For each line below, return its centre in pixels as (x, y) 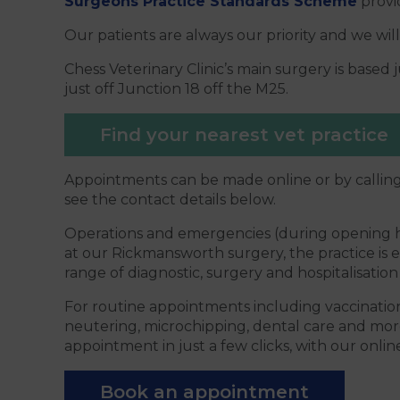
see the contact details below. (170, 199)
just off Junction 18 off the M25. (176, 88)
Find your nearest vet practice (244, 134)
